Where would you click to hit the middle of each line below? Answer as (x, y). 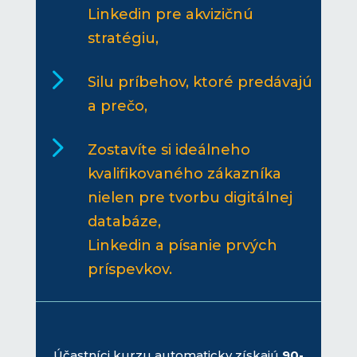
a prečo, (117, 106)
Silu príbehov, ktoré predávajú (200, 82)
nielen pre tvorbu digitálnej (190, 198)
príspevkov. (129, 270)
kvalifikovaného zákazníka (184, 174)
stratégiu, (123, 39)
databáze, (124, 222)
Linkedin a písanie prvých (182, 246)
